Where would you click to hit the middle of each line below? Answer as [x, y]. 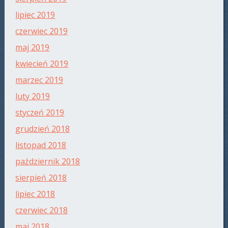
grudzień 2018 [43, 129]
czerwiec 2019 [42, 31]
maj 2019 [33, 48]
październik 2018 [48, 162]
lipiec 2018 [35, 194]
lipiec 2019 [35, 15]
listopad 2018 [41, 145]
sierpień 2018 [41, 178]
